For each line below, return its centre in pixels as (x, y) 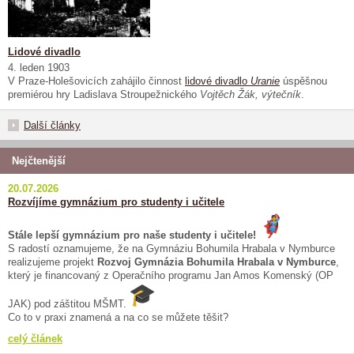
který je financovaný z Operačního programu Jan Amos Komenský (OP (171, 275)
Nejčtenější (39, 161)
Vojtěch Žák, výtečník (250, 94)
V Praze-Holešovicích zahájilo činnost (96, 81)
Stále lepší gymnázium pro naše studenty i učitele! (134, 235)
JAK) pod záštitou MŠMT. (69, 304)
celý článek (35, 339)
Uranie (265, 81)
